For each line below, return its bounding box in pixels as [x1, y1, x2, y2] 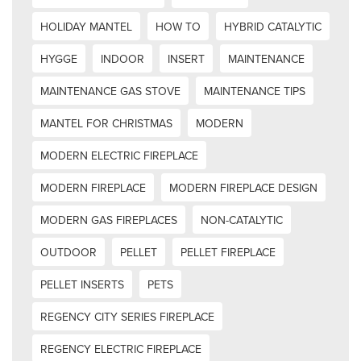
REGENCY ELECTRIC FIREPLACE [40, 340, 201, 357]
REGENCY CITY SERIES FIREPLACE [40, 308, 214, 325]
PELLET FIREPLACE [180, 243, 276, 260]
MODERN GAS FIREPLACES [40, 211, 177, 228]
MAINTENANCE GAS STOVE [40, 82, 180, 99]
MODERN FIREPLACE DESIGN [169, 179, 317, 196]
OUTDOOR [40, 243, 97, 260]
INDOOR [101, 50, 144, 67]
